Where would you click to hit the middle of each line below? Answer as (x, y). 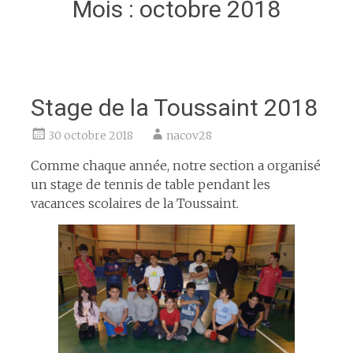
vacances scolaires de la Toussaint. (134, 203)
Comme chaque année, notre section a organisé (175, 165)
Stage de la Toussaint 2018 (174, 108)
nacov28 (189, 136)
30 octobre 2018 (90, 136)
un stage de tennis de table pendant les (150, 184)
